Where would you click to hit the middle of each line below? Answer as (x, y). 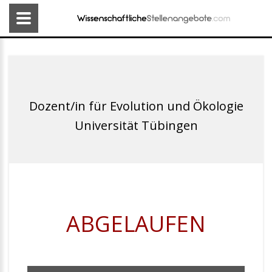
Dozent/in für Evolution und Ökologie (136, 106)
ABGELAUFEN (136, 224)
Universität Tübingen (136, 125)
